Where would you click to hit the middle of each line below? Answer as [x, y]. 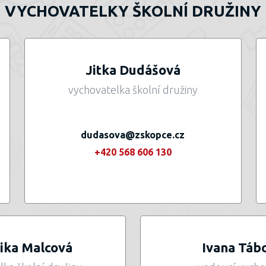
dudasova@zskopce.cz [133, 135]
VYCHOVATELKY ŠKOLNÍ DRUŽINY [133, 11]
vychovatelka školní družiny [133, 90]
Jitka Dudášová [133, 70]
